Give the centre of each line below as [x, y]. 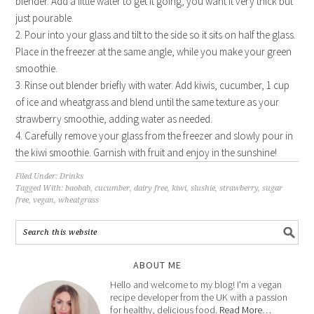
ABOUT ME [157, 265]
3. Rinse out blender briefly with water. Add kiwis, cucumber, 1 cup [153, 86]
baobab [78, 189]
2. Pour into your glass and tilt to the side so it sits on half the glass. [156, 35]
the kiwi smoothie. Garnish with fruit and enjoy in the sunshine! [146, 153]
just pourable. [45, 18]
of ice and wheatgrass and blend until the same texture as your [148, 102]
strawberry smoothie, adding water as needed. [114, 119]
